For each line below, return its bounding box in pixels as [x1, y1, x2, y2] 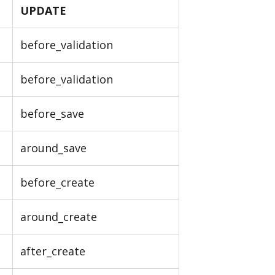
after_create [20, 243, 85, 258]
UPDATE [20, 2, 66, 18]
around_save [20, 140, 87, 155]
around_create [20, 209, 97, 224]
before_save [20, 106, 84, 121]
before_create [20, 174, 95, 190]
